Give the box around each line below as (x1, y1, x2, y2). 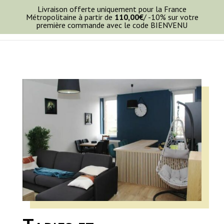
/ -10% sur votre (143, 12, 198, 22)
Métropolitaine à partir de (25, 12, 114, 22)
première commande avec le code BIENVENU (36, 20, 187, 30)
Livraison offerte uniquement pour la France (37, 4, 186, 14)
